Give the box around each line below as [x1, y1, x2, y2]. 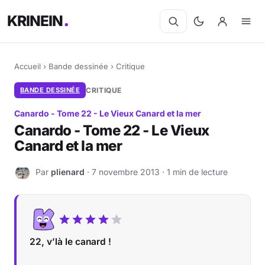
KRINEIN [7, 12, 64, 30]
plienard [51, 166, 85, 177]
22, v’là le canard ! [30, 236, 111, 247]
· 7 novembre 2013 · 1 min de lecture [85, 166, 228, 177]
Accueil [14, 62, 41, 71]
